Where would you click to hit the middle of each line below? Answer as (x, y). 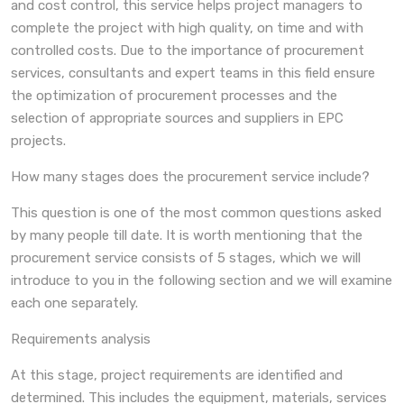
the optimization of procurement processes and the (174, 96)
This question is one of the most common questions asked (196, 213)
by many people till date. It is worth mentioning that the (187, 235)
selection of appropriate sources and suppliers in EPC (177, 118)
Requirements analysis (81, 339)
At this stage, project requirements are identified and (177, 375)
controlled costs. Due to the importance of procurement (188, 50)
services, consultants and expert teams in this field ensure (193, 73)
